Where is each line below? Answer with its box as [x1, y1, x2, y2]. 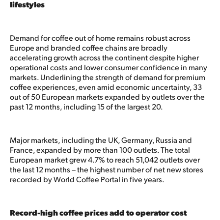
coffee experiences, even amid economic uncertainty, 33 [10, 81, 202, 92]
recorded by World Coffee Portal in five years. [10, 173, 166, 184]
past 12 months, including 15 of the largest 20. [10, 101, 164, 111]
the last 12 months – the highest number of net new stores [10, 164, 203, 174]
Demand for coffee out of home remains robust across [10, 32, 191, 43]
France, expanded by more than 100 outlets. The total [10, 144, 190, 155]
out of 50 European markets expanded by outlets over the [10, 91, 205, 102]
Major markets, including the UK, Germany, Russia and [10, 134, 192, 145]
